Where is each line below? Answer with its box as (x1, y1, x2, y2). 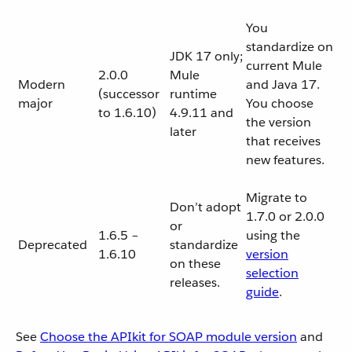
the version (246, 114, 311, 130)
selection (246, 265, 299, 281)
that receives (246, 133, 321, 149)
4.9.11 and (170, 104, 233, 121)
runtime (170, 86, 217, 102)
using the (246, 227, 300, 244)
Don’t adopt (170, 199, 241, 215)
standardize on (246, 38, 333, 55)
